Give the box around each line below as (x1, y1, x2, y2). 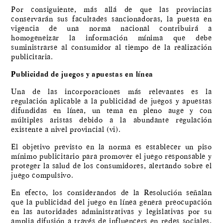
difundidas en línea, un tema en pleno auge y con (11, 106, 212, 116)
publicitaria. (11, 52, 53, 62)
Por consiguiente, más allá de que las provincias (11, 4, 212, 15)
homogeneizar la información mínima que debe (11, 33, 212, 43)
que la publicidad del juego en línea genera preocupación (11, 197, 212, 208)
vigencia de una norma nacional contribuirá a (11, 23, 212, 34)
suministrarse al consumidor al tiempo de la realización (11, 42, 212, 53)
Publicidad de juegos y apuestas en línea (11, 69, 154, 80)
